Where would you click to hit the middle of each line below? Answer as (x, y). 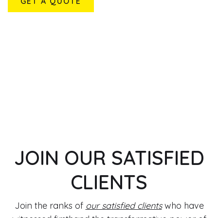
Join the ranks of (50, 205)
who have (183, 205)
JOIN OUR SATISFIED (109, 157)
